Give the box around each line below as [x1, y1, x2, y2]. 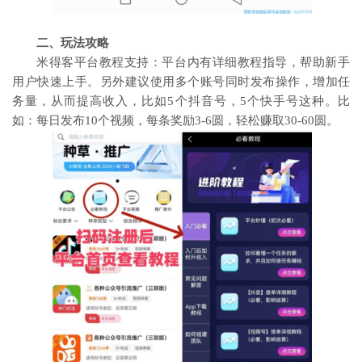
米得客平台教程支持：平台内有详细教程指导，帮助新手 [36, 56, 350, 69]
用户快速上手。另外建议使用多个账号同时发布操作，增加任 [12, 75, 350, 89]
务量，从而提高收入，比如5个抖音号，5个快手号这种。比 [12, 95, 350, 108]
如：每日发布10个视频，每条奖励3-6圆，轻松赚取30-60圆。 [12, 114, 339, 128]
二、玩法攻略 [36, 36, 109, 50]
